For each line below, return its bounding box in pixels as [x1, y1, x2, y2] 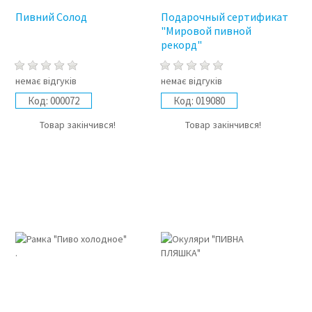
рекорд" [161, 38, 203, 52]
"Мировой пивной [161, 24, 252, 38]
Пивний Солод [15, 10, 87, 24]
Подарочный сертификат [161, 10, 289, 24]
